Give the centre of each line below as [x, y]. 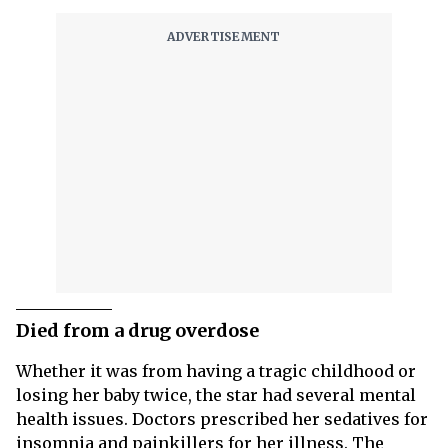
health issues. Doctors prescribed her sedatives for [222, 419]
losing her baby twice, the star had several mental [216, 395]
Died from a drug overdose [137, 331]
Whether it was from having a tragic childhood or [216, 371]
